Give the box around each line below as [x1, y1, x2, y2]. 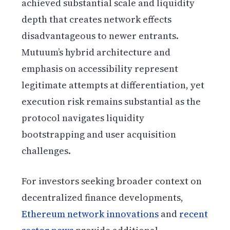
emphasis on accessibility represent [22, 62, 179, 75]
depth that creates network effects [22, 13, 172, 26]
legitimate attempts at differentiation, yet [22, 79, 205, 92]
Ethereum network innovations [22, 207, 159, 221]
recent [179, 207, 208, 221]
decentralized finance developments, [22, 191, 184, 204]
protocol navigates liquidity [22, 111, 145, 125]
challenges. [22, 144, 71, 158]
